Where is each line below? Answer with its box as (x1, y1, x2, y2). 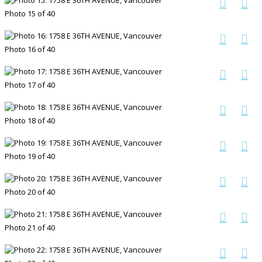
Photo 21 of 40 (5, 222, 55, 233)
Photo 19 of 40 (5, 150, 55, 161)
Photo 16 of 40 (5, 43, 55, 54)
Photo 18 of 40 (5, 115, 55, 126)
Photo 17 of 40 (5, 79, 55, 90)
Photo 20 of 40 (5, 186, 55, 197)
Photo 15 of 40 (5, 8, 55, 19)
